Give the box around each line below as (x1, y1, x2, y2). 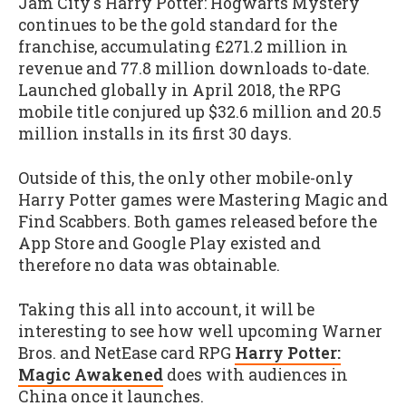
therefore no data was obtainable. (18, 255, 280, 275)
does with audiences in (163, 363, 348, 385)
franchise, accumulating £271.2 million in (18, 36, 348, 58)
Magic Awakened (18, 363, 163, 385)
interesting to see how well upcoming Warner (18, 320, 382, 342)
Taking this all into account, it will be (18, 298, 314, 320)
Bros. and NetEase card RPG (18, 342, 235, 363)
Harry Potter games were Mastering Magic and (18, 189, 388, 210)
